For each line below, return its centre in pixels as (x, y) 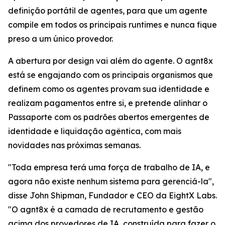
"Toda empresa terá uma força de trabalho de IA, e (109, 167)
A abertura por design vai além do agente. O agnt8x (110, 61)
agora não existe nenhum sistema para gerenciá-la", (111, 181)
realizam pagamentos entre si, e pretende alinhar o (108, 103)
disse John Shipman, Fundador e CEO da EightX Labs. (113, 195)
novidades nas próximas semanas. (74, 145)
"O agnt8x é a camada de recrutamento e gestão (106, 209)
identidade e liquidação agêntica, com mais (95, 131)
